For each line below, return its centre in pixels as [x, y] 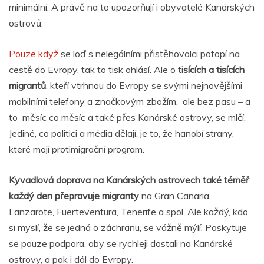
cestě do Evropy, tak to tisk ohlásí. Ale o [93, 69]
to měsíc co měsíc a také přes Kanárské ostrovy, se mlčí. [127, 117]
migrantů [27, 85]
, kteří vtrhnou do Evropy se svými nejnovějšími [144, 85]
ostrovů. [26, 23]
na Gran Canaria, [175, 195]
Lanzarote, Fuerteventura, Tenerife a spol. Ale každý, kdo [128, 211]
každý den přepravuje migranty [74, 195]
